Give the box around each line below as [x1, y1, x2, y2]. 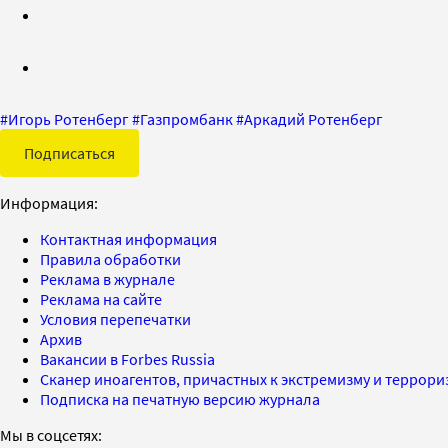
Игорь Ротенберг [8, 108, 129, 129]
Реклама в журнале [40, 268, 175, 289]
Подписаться [24, 142, 115, 163]
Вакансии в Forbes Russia [40, 348, 215, 369]
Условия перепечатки [40, 308, 191, 329]
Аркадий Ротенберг [244, 108, 383, 129]
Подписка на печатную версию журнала [40, 388, 320, 409]
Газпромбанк [140, 108, 233, 129]
